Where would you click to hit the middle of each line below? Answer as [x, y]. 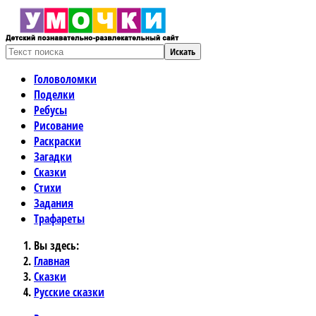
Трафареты [59, 219]
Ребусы [50, 110]
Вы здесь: [59, 245]
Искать [183, 51]
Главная [52, 261]
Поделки [54, 95]
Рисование [59, 126]
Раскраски [57, 141]
